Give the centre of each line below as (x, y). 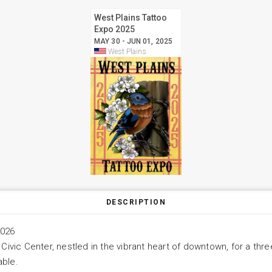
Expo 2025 (114, 29)
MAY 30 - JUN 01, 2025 (134, 41)
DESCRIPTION (136, 202)
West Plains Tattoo (131, 18)
